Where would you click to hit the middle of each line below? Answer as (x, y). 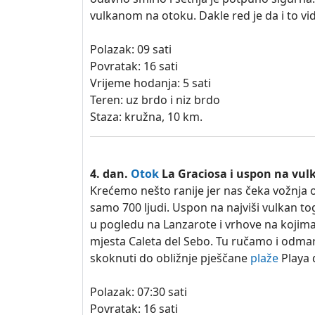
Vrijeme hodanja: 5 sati (150, 83)
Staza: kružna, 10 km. (146, 117)
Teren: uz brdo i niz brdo (155, 100)
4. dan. (110, 174)
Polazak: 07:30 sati (139, 292)
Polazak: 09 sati (131, 49)
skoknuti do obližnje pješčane (170, 258)
